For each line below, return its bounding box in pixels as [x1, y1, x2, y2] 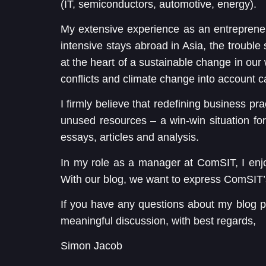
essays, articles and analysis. [61, 131, 199, 144]
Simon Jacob [61, 240, 122, 252]
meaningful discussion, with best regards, [61, 215, 256, 227]
